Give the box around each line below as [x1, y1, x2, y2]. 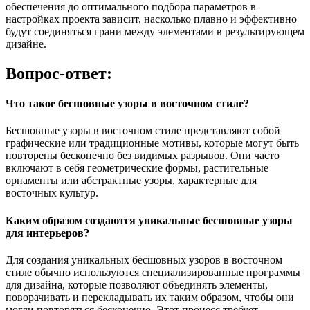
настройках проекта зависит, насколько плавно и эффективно [6, 13, 297, 25]
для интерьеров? [6, 226, 89, 239]
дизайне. [6, 38, 46, 50]
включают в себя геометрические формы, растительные [6, 162, 268, 174]
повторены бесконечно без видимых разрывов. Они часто [6, 149, 280, 162]
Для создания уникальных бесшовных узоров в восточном [6, 253, 282, 266]
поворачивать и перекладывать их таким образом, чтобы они [6, 291, 294, 303]
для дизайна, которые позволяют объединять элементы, [6, 278, 268, 291]
